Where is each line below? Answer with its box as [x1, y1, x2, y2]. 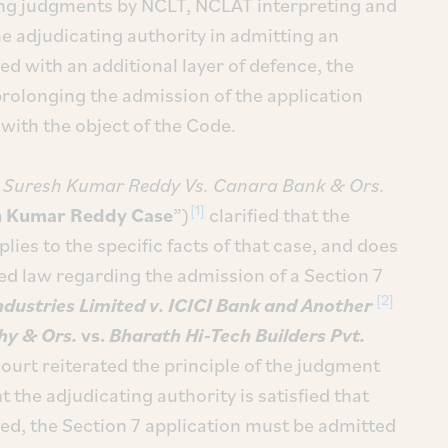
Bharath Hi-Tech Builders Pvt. [109, 322, 365, 348]
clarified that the [205, 202, 350, 228]
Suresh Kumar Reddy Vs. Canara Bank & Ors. [3, 172, 385, 198]
